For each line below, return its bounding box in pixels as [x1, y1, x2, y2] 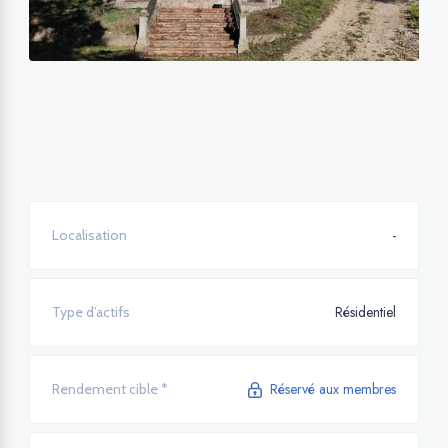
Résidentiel [335, 302, 396, 323]
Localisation [52, 226, 127, 245]
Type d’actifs [52, 303, 130, 322]
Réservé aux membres [270, 379, 396, 400]
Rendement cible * [52, 380, 168, 399]
